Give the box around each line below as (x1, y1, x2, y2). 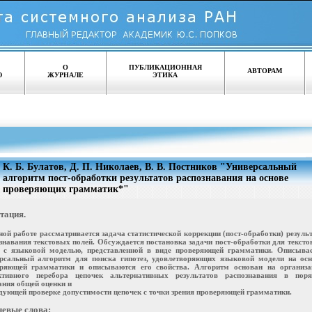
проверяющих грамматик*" (2, 184, 129, 194)
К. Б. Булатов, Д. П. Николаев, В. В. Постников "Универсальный (2, 162, 297, 172)
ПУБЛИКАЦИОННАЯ (128, 63, 202, 71)
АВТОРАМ (247, 67, 282, 75)
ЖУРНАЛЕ (47, 71, 84, 79)
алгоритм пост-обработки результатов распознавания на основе (2, 173, 288, 183)
